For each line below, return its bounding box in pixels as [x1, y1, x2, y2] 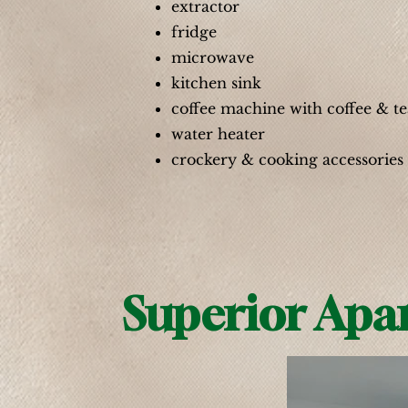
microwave [171, 48, 254, 66]
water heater [171, 125, 265, 143]
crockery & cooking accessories [171, 150, 403, 168]
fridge [171, 23, 217, 41]
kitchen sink [171, 74, 261, 92]
